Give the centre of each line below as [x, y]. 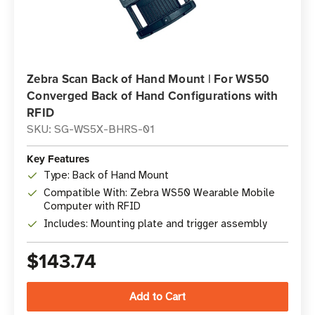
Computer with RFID [92, 206]
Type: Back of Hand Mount [106, 175]
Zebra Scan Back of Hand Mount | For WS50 [148, 79]
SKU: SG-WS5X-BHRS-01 [91, 129]
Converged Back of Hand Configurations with [153, 96]
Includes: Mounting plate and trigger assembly [155, 224]
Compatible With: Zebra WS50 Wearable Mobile [159, 193]
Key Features [58, 159]
